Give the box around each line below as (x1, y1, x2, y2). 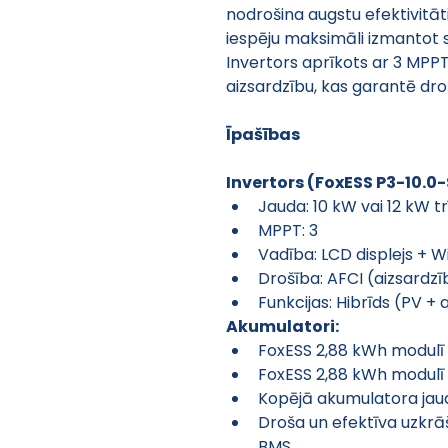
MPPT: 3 (258, 218, 318, 242)
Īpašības (226, 122, 300, 146)
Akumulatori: (226, 314, 339, 338)
